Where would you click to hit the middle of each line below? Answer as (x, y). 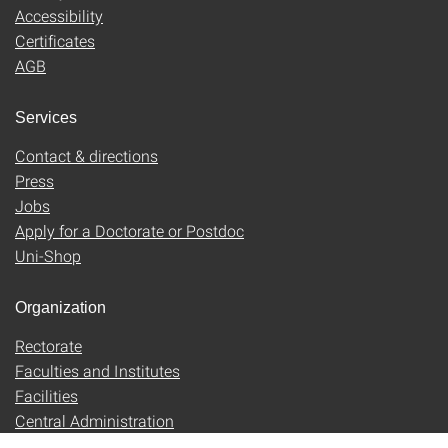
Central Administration (94, 420)
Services (46, 117)
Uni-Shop (48, 255)
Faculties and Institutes (97, 370)
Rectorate (48, 345)
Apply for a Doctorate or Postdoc (129, 230)
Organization (60, 307)
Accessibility (59, 15)
